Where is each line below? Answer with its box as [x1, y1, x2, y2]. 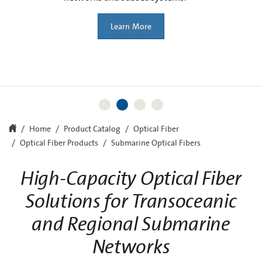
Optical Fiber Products [20, 139, 98, 149]
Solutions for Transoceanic [25, 189, 237, 215]
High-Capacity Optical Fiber [20, 166, 242, 192]
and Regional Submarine [32, 212, 230, 237]
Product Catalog [64, 125, 120, 135]
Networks [92, 235, 170, 260]
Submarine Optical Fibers [111, 139, 201, 149]
